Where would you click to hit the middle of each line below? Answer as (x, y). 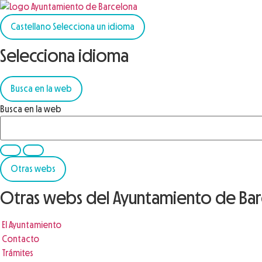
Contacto (20, 239)
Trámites (18, 253)
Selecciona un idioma (94, 27)
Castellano (32, 27)
